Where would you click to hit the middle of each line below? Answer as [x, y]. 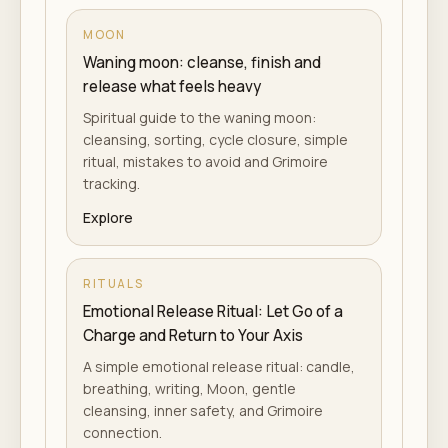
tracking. [111, 183]
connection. [122, 432]
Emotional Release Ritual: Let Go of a [213, 311]
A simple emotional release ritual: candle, [219, 366]
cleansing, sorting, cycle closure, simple [215, 139]
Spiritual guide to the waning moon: [199, 117]
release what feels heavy [172, 86]
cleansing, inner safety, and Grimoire [203, 410]
